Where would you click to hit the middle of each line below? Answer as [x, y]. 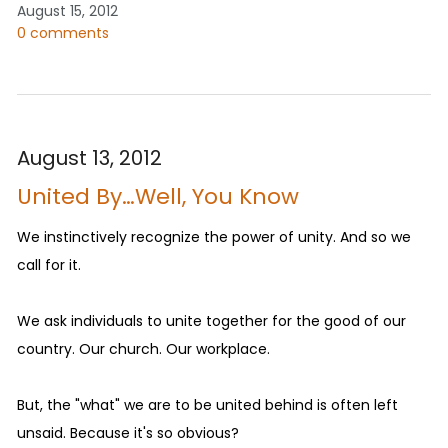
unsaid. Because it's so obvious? [128, 432]
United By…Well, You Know [158, 196]
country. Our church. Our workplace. [143, 348]
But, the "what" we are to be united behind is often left [207, 404]
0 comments [63, 32]
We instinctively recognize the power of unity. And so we [214, 236]
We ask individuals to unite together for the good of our [211, 320]
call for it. [49, 264]
